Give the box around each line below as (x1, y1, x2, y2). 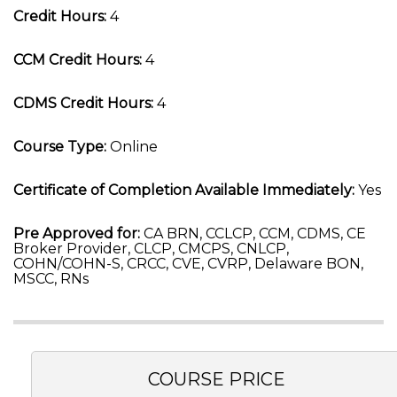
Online (106, 138, 158, 155)
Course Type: (13, 138, 106, 155)
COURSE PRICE (147, 369, 285, 390)
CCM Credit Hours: (13, 51, 142, 68)
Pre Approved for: (13, 225, 140, 242)
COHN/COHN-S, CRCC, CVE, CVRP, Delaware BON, (13, 255, 363, 272)
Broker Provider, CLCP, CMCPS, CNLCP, (13, 240, 289, 257)
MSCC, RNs (13, 270, 89, 287)
